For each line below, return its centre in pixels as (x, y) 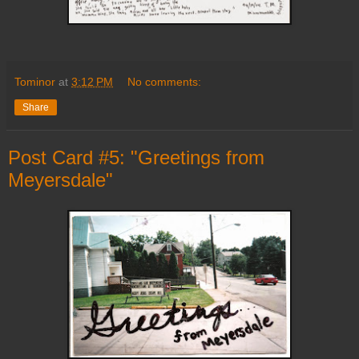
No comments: (165, 81)
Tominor (35, 81)
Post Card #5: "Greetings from (136, 157)
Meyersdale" (61, 179)
